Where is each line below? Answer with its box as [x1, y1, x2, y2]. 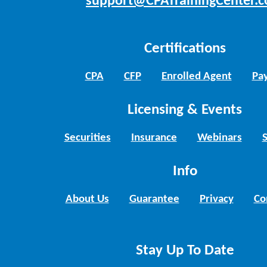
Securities [64, 132, 111, 144]
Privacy [199, 193, 234, 205]
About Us [65, 193, 109, 205]
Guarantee [129, 193, 179, 205]
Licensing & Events [128, 102, 242, 117]
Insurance [131, 132, 177, 144]
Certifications [144, 41, 226, 56]
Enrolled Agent [161, 70, 232, 82]
